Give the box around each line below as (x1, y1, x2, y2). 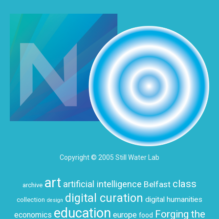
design (47, 197, 63, 204)
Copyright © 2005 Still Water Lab (60, 153, 159, 162)
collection (17, 196, 45, 204)
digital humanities (145, 195, 202, 204)
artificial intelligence (63, 179, 142, 190)
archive (22, 181, 43, 189)
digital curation (65, 191, 143, 205)
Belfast (144, 179, 171, 190)
